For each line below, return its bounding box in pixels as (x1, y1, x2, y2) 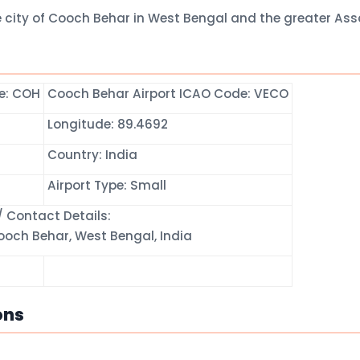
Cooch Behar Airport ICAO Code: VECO (44, 85, 292, 102)
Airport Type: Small (44, 177, 166, 194)
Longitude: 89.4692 (44, 116, 168, 133)
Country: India (44, 146, 137, 163)
